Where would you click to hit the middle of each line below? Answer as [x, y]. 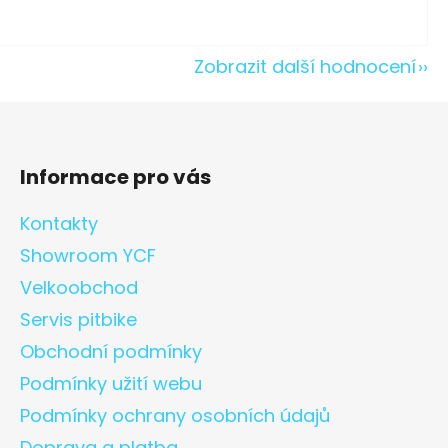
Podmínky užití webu [111, 384]
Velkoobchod [79, 288]
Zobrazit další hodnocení [305, 67]
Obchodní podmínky [111, 352]
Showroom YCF [88, 256]
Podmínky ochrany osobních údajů [175, 416]
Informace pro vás [115, 177]
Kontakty [59, 224]
